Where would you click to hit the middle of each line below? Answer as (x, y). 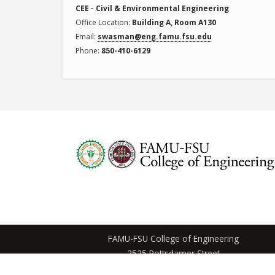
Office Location (102, 22)
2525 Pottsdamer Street (174, 253)
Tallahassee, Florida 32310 (173, 268)
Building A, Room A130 (174, 22)
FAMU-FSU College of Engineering (174, 238)
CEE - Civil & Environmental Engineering (153, 8)
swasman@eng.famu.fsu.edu (155, 36)
